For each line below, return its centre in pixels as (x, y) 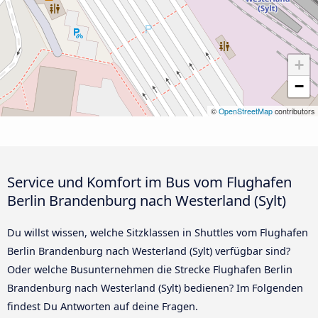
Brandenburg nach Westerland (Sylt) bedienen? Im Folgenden (155, 287)
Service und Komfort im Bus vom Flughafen (149, 181)
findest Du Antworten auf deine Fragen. (103, 306)
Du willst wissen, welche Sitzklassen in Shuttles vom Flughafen (158, 232)
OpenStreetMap (246, 111)
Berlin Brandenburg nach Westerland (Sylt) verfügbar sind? (149, 251)
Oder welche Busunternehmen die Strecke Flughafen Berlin (150, 269)
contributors (294, 111)
